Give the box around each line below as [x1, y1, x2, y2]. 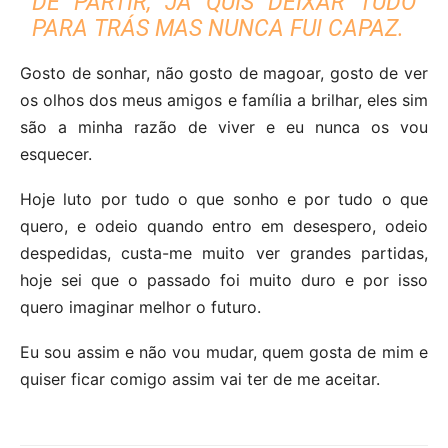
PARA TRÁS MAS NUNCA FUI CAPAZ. [32, 14, 405, 42]
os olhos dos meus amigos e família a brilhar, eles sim [20, 89, 428, 110]
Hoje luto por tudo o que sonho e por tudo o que [20, 188, 428, 209]
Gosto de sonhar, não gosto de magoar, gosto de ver [20, 62, 428, 83]
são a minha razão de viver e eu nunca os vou [20, 116, 428, 137]
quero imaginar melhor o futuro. [20, 296, 261, 317]
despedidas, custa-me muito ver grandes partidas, [20, 242, 428, 263]
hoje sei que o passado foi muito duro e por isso [20, 269, 428, 290]
